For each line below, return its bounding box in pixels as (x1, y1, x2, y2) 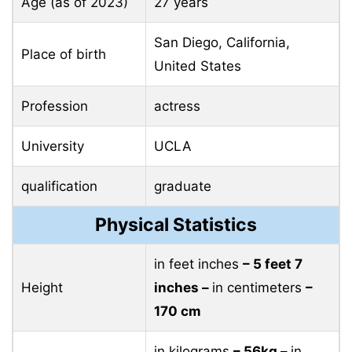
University (21, 137, 84, 154)
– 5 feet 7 (243, 255, 302, 272)
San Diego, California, (154, 34, 290, 50)
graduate (154, 178, 211, 194)
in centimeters (212, 279, 306, 295)
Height (21, 279, 63, 295)
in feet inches (154, 255, 243, 272)
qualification (21, 178, 97, 194)
